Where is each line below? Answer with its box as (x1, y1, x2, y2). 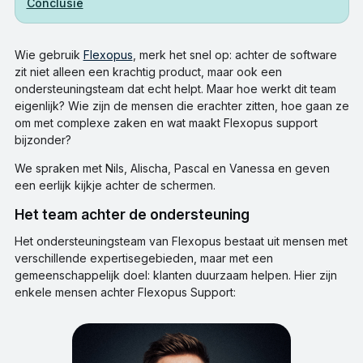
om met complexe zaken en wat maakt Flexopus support (14, 115, 318, 130)
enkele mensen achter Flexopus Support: (14, 284, 236, 299)
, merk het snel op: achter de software (132, 47, 337, 62)
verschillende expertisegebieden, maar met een (14, 250, 273, 265)
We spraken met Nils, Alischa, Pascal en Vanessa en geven (14, 160, 330, 175)
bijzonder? (14, 132, 71, 147)
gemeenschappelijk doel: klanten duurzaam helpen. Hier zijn (14, 267, 337, 282)
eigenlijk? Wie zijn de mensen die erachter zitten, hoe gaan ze (14, 98, 349, 113)
